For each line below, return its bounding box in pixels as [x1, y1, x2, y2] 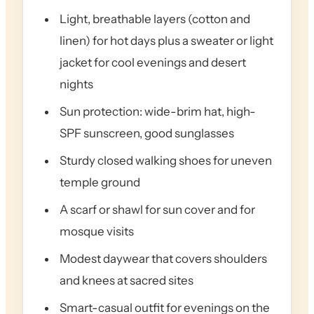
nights [60, 77, 93, 92]
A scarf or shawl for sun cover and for [60, 203, 255, 217]
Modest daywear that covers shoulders [60, 252, 267, 266]
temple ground [60, 175, 140, 190]
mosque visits [60, 224, 134, 239]
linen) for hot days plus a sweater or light [60, 34, 273, 48]
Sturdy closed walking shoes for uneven [60, 153, 272, 168]
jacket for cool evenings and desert [60, 55, 246, 70]
